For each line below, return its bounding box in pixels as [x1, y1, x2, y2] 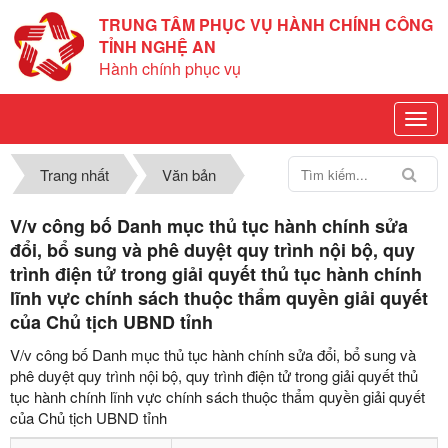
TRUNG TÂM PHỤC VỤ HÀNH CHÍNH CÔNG [99, 13, 433, 36]
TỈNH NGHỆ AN [99, 35, 216, 58]
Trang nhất [40, 164, 109, 185]
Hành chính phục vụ [99, 57, 241, 80]
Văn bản [161, 164, 216, 185]
